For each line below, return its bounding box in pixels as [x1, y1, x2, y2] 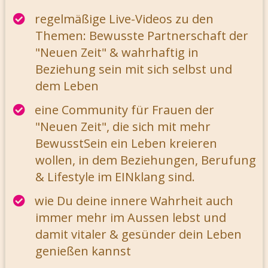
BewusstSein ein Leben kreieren [35, 135, 217, 152]
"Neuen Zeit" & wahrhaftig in [35, 44, 199, 61]
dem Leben [35, 78, 99, 95]
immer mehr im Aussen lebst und [35, 209, 226, 226]
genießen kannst [35, 243, 131, 260]
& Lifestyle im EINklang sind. [35, 169, 195, 185]
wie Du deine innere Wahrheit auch [35, 193, 234, 209]
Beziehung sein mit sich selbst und [35, 61, 232, 78]
